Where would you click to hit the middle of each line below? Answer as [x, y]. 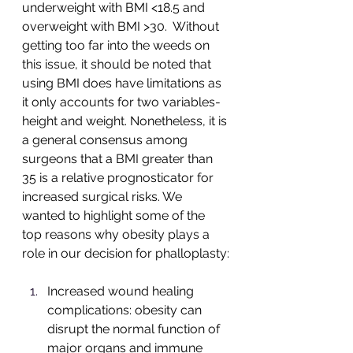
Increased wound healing [122, 292]
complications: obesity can [126, 310]
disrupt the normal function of [135, 329]
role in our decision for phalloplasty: [126, 254]
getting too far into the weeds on [117, 46]
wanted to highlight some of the [115, 216]
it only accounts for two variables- [121, 102]
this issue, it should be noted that [118, 65]
